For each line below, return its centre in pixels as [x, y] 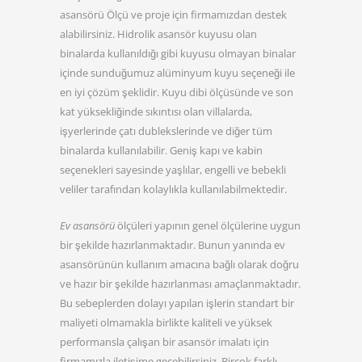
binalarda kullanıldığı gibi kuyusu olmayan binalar [178, 53]
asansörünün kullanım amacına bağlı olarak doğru [179, 264]
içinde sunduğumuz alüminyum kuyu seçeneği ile [177, 72]
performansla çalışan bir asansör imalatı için [164, 341]
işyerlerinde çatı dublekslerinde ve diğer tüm [166, 130]
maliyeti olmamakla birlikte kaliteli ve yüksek [166, 322]
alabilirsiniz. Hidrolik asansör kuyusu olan [158, 34]
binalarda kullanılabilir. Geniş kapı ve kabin [161, 150]
